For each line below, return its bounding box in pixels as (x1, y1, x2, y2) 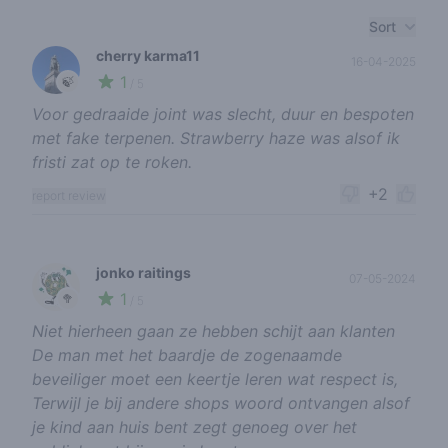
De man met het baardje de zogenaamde (32, 345, 342, 365)
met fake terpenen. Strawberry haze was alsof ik (32, 128, 400, 148)
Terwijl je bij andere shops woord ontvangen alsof (32, 393, 410, 413)
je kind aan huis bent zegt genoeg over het (32, 417, 357, 437)
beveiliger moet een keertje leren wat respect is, (32, 369, 398, 389)
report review (32, 188, 106, 203)
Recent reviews (31, 15, 146, 35)
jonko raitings (96, 264, 191, 281)
